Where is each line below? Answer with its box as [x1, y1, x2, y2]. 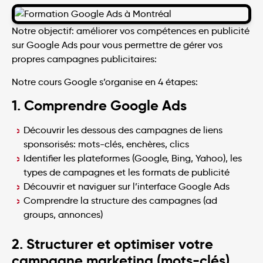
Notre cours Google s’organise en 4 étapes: [12, 76, 198, 87]
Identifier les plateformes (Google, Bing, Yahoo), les [23, 152, 242, 164]
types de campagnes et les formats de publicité [23, 166, 230, 178]
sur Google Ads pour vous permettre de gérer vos [12, 39, 222, 51]
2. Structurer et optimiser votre [12, 235, 213, 253]
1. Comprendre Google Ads [12, 96, 187, 114]
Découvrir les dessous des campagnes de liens [23, 124, 222, 136]
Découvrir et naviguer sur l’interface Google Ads [23, 180, 230, 192]
